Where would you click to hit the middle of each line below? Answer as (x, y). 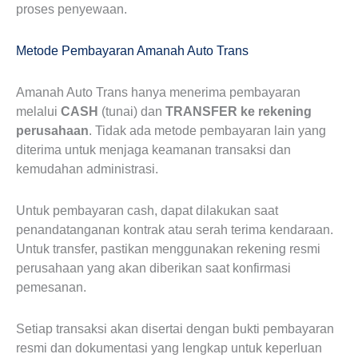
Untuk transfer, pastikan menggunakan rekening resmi (168, 249)
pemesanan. (51, 287)
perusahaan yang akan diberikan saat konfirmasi (153, 268)
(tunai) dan (132, 111)
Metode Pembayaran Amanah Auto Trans (132, 51)
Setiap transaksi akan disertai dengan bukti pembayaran (175, 329)
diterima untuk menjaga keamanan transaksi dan (153, 150)
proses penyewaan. (72, 9)
